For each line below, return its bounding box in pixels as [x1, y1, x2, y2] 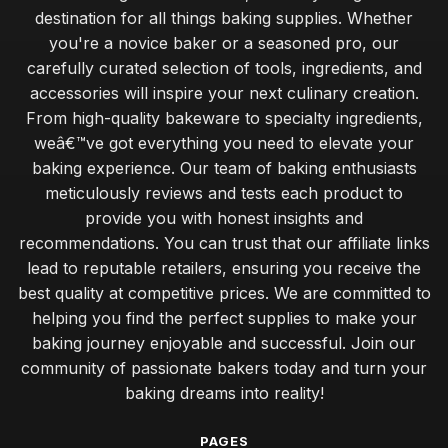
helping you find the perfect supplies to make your [31, 308, 417, 328]
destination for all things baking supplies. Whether [35, 8, 413, 28]
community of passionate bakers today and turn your [21, 358, 427, 378]
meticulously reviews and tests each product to [45, 183, 403, 203]
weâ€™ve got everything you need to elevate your [34, 133, 414, 153]
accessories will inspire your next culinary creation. [29, 83, 419, 103]
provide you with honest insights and [85, 208, 363, 228]
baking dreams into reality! [124, 383, 324, 403]
